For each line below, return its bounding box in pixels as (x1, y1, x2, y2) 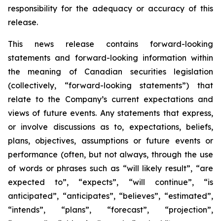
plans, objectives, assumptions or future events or (8, 136, 213, 146)
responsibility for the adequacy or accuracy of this (8, 3, 213, 13)
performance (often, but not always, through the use (8, 149, 213, 159)
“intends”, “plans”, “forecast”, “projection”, (8, 205, 213, 215)
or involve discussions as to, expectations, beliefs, (8, 122, 213, 132)
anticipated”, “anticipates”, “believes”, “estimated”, (8, 191, 213, 201)
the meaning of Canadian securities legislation (8, 67, 213, 76)
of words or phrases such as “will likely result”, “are (8, 163, 213, 173)
